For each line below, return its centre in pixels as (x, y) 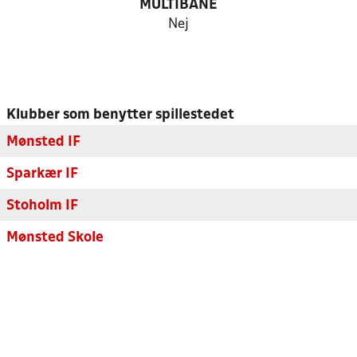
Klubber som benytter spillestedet (120, 115)
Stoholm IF (42, 206)
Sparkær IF (42, 174)
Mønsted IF (43, 142)
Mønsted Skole (55, 238)
